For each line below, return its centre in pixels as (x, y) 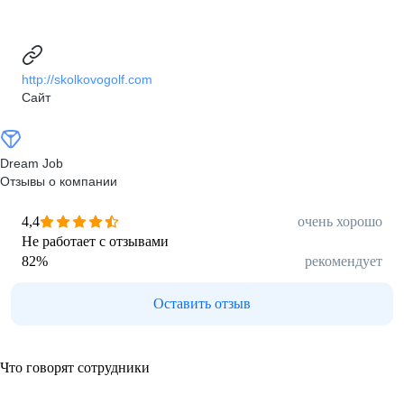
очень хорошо (340, 221)
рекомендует (344, 261)
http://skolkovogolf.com (87, 79)
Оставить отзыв (202, 303)
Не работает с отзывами (95, 241)
